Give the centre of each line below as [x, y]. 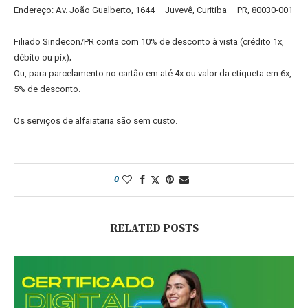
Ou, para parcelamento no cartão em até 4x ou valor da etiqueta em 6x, [153, 74]
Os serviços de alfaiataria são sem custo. [96, 121]
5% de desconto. [47, 89]
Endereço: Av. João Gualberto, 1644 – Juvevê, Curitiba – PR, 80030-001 [153, 10]
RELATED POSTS [154, 229]
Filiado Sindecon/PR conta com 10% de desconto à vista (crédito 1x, [149, 42]
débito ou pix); [43, 58]
